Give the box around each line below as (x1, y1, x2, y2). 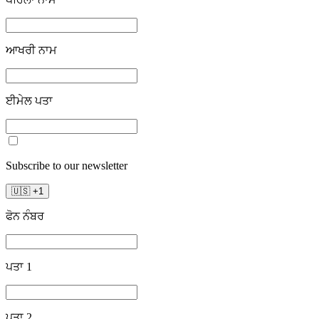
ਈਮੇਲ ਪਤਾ (6, 94, 53, 107)
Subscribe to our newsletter (6, 159, 127, 172)
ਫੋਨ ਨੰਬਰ (6, 209, 44, 222)
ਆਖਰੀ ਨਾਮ (6, 43, 57, 56)
